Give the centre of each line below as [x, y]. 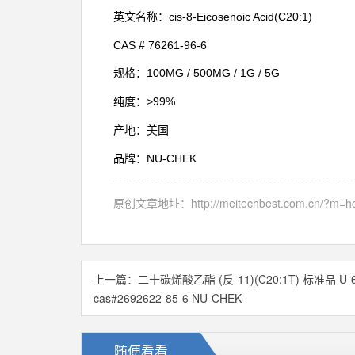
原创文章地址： [152, 203]
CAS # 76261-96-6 [160, 45]
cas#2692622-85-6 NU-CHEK [168, 298]
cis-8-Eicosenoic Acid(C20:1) [240, 17]
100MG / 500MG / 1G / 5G [213, 73]
